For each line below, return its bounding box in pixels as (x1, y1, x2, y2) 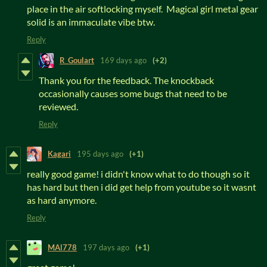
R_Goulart (60, 55, 94, 66)
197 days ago (83, 243, 129, 253)
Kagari (48, 149, 71, 159)
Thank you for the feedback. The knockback (39, 74, 214, 86)
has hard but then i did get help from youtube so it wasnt (27, 181, 256, 193)
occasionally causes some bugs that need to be (39, 87, 227, 99)
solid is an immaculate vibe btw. (27, 15, 155, 27)
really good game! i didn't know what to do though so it (27, 167, 250, 179)
